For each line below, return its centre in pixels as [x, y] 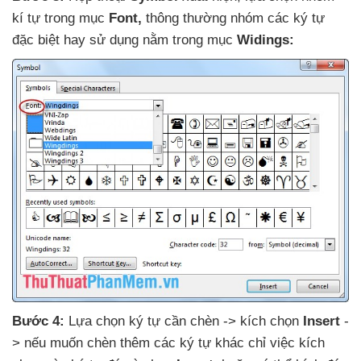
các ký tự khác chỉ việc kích [239, 343]
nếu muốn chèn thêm [89, 343]
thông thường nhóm [207, 18]
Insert [324, 322]
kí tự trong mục [60, 18]
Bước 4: [40, 322]
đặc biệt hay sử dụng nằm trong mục [124, 39]
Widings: [266, 39]
